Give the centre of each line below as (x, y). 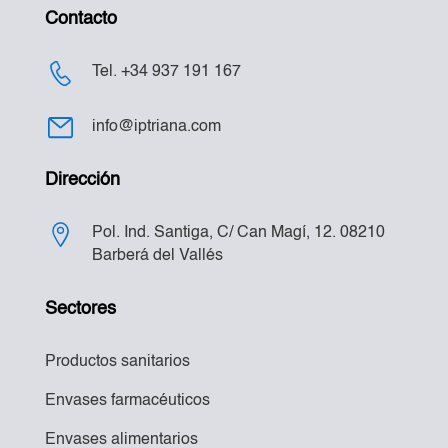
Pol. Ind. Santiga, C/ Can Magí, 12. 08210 (238, 233)
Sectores (80, 309)
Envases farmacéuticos (127, 401)
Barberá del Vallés (157, 256)
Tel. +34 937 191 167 (166, 72)
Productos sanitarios (117, 362)
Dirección (82, 180)
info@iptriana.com (156, 127)
